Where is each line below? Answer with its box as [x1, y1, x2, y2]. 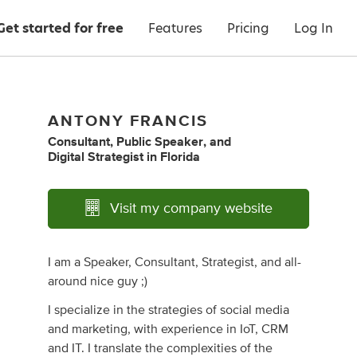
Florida [160, 151, 201, 163]
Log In [294, 19, 333, 37]
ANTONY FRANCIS [48, 113, 209, 129]
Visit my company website [109, 202, 273, 216]
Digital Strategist [48, 151, 144, 163]
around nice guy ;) [48, 275, 148, 288]
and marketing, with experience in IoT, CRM [48, 323, 289, 335]
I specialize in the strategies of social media [48, 304, 290, 316]
